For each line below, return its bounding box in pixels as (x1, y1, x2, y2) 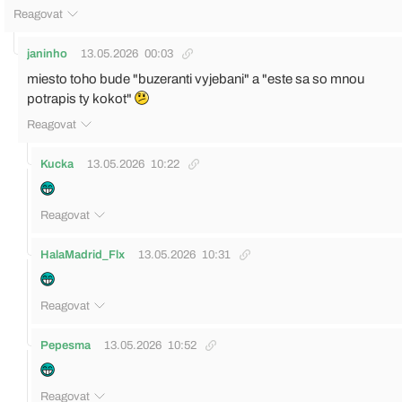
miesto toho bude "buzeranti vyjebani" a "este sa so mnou (27, 71, 364, 86)
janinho (27, 47, 67, 60)
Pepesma (40, 338, 91, 352)
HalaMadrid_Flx (40, 248, 125, 261)
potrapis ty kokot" (27, 91, 135, 106)
